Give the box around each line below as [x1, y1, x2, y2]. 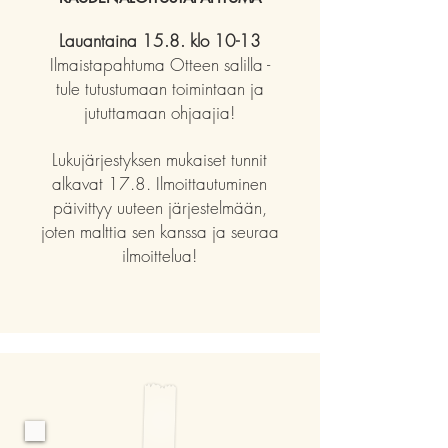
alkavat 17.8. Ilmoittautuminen [52, 172, 267, 195]
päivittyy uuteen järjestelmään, [52, 196, 267, 219]
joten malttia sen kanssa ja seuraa [40, 220, 279, 243]
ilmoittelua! [122, 244, 197, 267]
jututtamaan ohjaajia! [84, 101, 235, 124]
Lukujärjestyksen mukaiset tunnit [52, 148, 267, 171]
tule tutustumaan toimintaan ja [55, 77, 264, 100]
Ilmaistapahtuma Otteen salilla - [49, 53, 270, 76]
